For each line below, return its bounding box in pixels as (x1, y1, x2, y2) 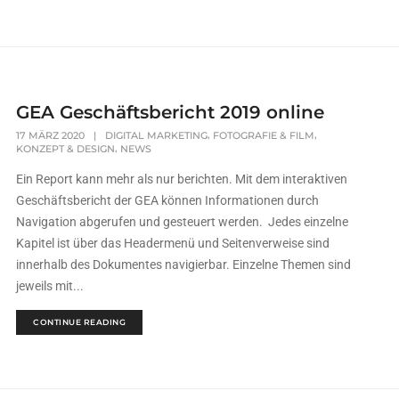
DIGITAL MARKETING (105, 128, 208, 142)
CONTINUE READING (33, 317, 126, 327)
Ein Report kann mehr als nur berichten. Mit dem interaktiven (16, 172, 348, 186)
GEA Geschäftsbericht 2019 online (16, 101, 325, 123)
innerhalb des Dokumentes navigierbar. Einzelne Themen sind (16, 257, 352, 272)
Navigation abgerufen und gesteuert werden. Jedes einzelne (16, 215, 349, 229)
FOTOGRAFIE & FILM (213, 128, 315, 142)
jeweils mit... (16, 279, 85, 293)
